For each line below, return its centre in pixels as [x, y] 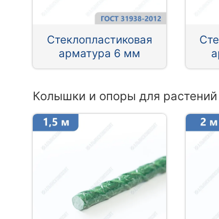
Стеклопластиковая [99, 40]
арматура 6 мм [99, 53]
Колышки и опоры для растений [125, 96]
